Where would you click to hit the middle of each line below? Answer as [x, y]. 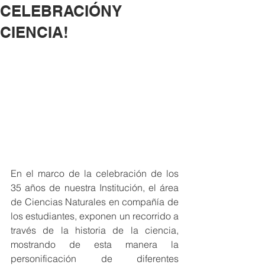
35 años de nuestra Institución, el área [95, 188]
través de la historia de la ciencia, [95, 230]
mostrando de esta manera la [95, 245]
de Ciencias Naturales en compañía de [95, 202]
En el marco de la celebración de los [95, 174]
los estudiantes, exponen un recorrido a [95, 216]
